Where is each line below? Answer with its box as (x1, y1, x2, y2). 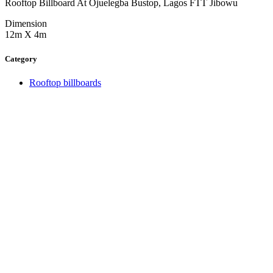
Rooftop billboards (29, 77, 101, 88)
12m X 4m (5, 29, 46, 40)
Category (5, 54, 37, 63)
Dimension (5, 18, 47, 29)
